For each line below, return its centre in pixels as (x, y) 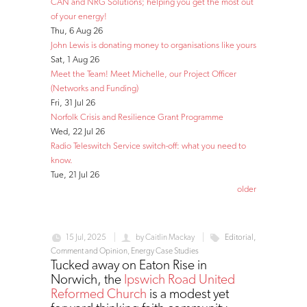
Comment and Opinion (89, 250)
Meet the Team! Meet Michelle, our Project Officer (144, 73)
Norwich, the (87, 279)
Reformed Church (99, 293)
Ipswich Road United (180, 279)
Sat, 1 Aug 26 (75, 59)
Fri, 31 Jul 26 (73, 102)
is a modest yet (188, 293)
